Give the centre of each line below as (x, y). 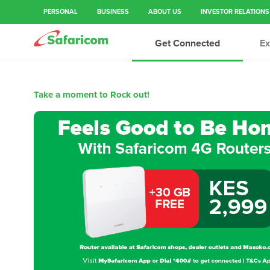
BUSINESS (113, 12)
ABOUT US (165, 12)
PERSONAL (61, 12)
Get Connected (188, 43)
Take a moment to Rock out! (92, 95)
